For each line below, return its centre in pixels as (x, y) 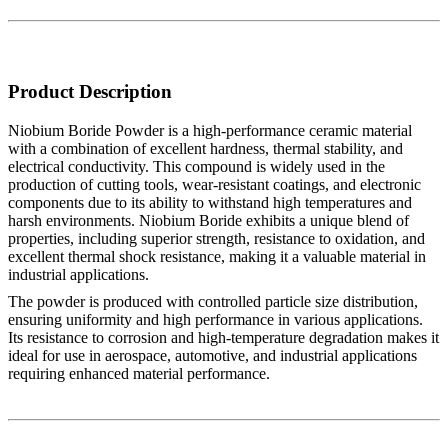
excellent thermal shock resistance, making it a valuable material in (217, 256)
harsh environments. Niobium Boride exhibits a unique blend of (208, 220)
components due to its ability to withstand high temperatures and (210, 202)
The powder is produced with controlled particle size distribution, (213, 301)
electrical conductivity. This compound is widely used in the (196, 166)
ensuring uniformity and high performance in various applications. (215, 319)
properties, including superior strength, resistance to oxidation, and (216, 238)
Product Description (90, 92)
